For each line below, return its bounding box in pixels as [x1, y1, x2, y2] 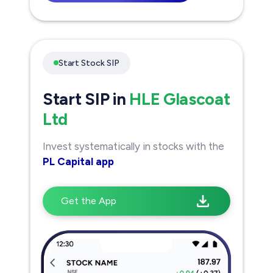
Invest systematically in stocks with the [43, 140, 224, 152]
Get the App [61, 194, 116, 207]
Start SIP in [43, 88, 130, 109]
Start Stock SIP [58, 57, 119, 68]
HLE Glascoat [129, 88, 230, 109]
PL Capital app [43, 155, 114, 168]
